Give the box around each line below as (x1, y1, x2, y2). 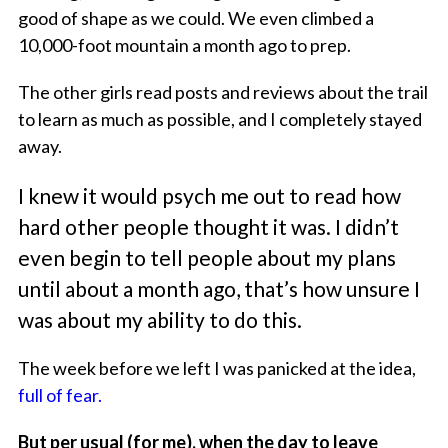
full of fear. (17, 384, 102, 407)
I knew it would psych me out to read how (17, 183, 401, 209)
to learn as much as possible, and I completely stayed (17, 108, 422, 131)
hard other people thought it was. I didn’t (17, 214, 399, 240)
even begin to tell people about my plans (17, 245, 396, 271)
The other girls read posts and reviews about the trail (17, 81, 428, 104)
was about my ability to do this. (17, 307, 302, 333)
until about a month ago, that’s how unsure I (17, 276, 420, 302)
